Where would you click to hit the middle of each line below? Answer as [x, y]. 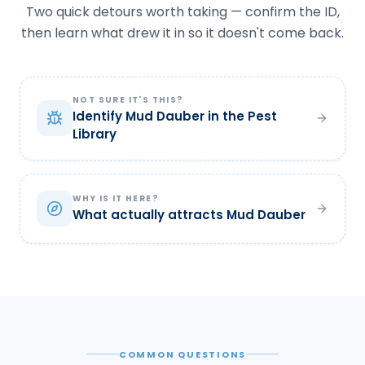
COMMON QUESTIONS [182, 354]
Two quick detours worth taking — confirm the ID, [182, 11]
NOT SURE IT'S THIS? [128, 99]
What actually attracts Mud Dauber [189, 215]
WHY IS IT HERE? [116, 199]
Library [95, 134]
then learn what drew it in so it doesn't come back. [182, 33]
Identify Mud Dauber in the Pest [175, 116]
